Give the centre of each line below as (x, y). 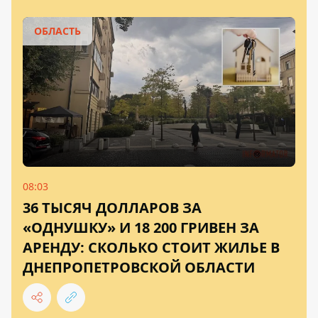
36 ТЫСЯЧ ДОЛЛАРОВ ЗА (112, 207)
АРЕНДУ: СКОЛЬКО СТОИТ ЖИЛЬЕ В (151, 247)
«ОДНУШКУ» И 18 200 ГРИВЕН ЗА (141, 227)
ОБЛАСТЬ (57, 31)
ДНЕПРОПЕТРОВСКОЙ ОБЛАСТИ (139, 267)
